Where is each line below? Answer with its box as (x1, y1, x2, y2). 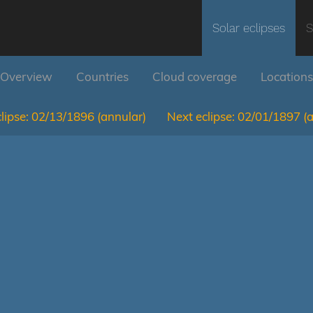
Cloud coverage (152, 69, 237, 84)
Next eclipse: (167, 109, 235, 124)
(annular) (97, 109, 146, 124)
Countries (76, 69, 129, 84)
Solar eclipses (212, 21, 285, 35)
